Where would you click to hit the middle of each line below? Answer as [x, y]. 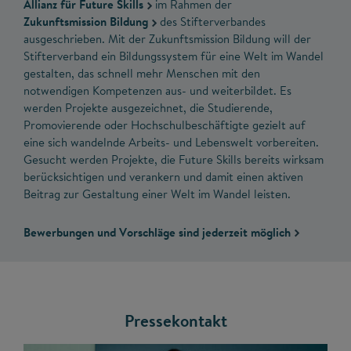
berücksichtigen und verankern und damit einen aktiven [163, 177]
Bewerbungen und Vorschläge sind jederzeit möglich [157, 232]
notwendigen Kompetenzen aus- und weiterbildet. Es [157, 91]
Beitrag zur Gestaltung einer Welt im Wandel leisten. [157, 194]
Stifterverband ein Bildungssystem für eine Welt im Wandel [174, 56]
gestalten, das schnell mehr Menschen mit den [142, 74]
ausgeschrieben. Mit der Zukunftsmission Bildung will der [167, 39]
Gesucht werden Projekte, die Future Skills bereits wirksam [174, 160]
